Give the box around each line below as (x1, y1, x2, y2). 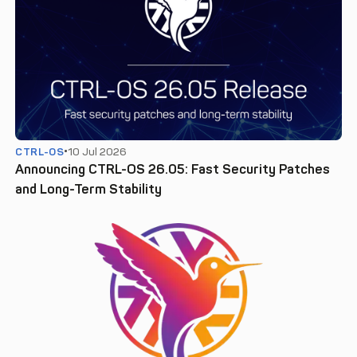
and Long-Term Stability (15, 180, 163, 197)
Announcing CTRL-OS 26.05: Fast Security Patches (15, 160, 331, 177)
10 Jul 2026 (67, 144, 127, 158)
